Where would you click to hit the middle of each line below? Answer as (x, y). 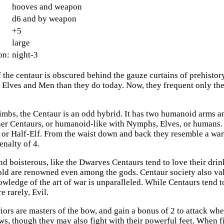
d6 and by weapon (44, 19)
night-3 (25, 55)
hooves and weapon (47, 7)
